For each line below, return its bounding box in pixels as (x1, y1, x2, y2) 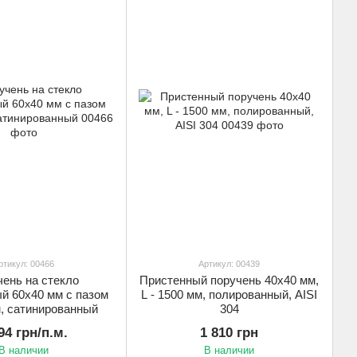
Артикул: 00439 (198, 259, 260, 269)
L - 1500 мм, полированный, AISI (141, 288, 317, 302)
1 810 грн (200, 325, 258, 341)
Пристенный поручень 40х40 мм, (139, 273, 319, 288)
